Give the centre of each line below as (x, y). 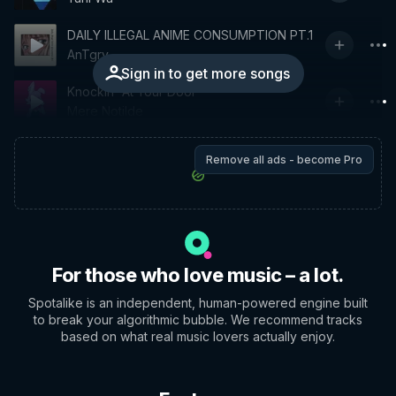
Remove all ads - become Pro (284, 160)
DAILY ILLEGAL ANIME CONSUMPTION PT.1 (190, 35)
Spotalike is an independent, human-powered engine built (198, 303)
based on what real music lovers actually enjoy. (198, 336)
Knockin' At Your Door (132, 91)
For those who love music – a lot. (198, 275)
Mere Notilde (105, 111)
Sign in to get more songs (205, 73)
